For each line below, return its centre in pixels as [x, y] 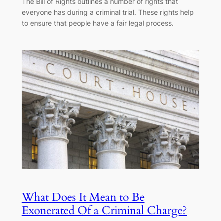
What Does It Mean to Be [83, 197]
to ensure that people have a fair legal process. [97, 23]
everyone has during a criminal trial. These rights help [108, 12]
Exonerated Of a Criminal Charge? [104, 211]
